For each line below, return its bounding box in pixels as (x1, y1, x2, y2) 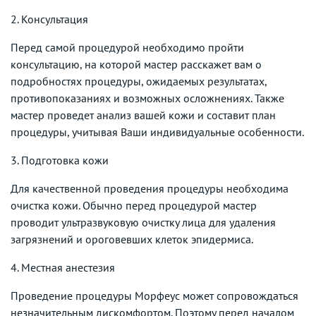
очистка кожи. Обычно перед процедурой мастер (11, 197, 257, 212)
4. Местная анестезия (11, 260, 115, 274)
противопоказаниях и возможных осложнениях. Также (11, 90, 284, 105)
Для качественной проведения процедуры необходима (11, 181, 288, 195)
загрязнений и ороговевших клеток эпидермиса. (11, 231, 253, 246)
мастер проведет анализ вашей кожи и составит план (11, 107, 276, 122)
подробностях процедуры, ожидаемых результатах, (11, 73, 267, 88)
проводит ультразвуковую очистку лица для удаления (11, 214, 276, 229)
